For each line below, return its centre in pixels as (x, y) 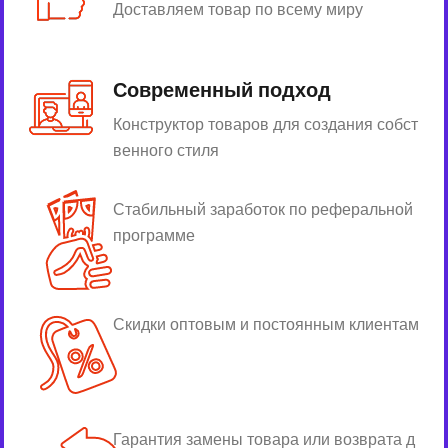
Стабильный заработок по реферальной (263, 210)
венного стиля (166, 151)
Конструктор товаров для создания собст (265, 125)
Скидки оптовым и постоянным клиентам (266, 325)
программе (154, 236)
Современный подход (222, 90)
